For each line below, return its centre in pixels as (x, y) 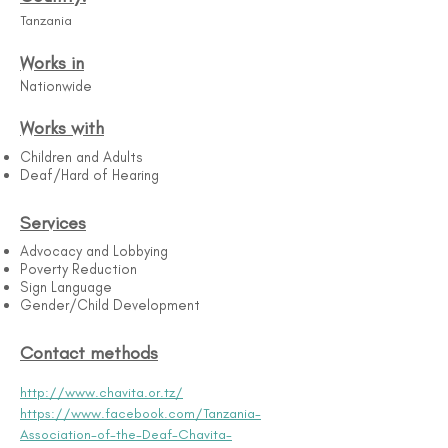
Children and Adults (81, 157)
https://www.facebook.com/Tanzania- (140, 413)
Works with (62, 128)
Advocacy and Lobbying (94, 251)
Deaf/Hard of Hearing (89, 175)
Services (53, 223)
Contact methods (89, 353)
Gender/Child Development (110, 305)
